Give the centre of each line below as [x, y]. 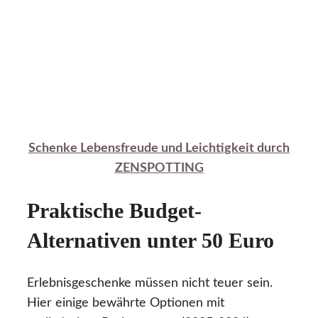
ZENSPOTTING [159, 169]
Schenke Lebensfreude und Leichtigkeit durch [159, 149]
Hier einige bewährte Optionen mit [126, 303]
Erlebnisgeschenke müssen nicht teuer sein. [150, 283]
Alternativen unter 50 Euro [150, 241]
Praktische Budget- [114, 211]
